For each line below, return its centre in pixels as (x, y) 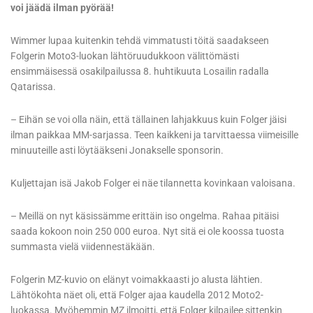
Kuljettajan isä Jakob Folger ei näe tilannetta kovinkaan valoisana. (153, 183)
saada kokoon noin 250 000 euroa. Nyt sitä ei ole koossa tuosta (147, 232)
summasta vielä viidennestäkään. (83, 247)
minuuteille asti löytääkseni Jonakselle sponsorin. (117, 151)
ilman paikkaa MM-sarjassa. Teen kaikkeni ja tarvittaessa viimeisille (154, 135)
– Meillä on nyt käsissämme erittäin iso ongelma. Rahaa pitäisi (145, 216)
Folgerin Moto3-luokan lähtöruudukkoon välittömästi (125, 56)
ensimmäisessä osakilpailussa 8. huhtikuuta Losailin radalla (140, 72)
